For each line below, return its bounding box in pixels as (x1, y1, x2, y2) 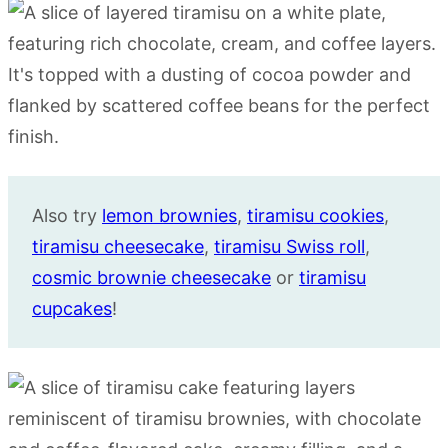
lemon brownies (102, 204, 237, 226)
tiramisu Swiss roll (214, 235, 365, 257)
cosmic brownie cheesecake (32, 266, 271, 288)
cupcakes (32, 297, 112, 319)
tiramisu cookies (247, 204, 384, 226)
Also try (32, 204, 102, 226)
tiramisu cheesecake (32, 235, 204, 257)
